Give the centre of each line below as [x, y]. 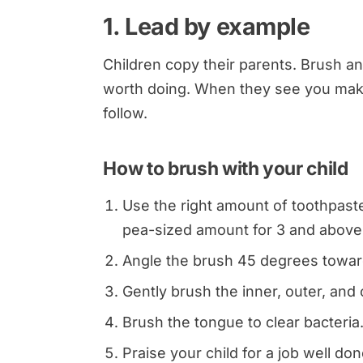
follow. [126, 113]
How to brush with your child [226, 168]
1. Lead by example [207, 26]
